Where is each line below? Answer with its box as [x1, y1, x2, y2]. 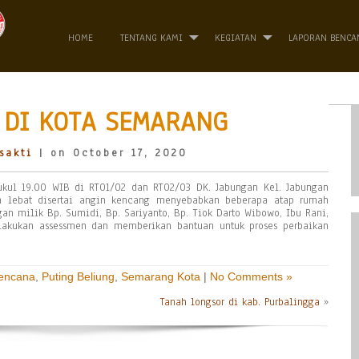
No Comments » [210, 270, 292, 283]
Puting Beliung [42, 270, 115, 283]
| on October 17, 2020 [33, 146, 188, 160]
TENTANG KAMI [120, 31, 183, 44]
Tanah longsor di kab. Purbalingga [160, 295, 320, 309]
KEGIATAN [215, 31, 256, 44]
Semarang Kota [121, 270, 200, 283]
